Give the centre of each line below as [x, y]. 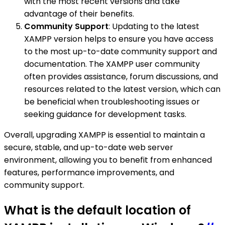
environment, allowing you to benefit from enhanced [108, 160]
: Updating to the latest [154, 26]
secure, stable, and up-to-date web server [89, 147]
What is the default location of [97, 210]
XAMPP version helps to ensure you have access [119, 39]
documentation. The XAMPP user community [112, 64]
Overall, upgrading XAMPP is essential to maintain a [104, 135]
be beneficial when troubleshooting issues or [112, 101]
